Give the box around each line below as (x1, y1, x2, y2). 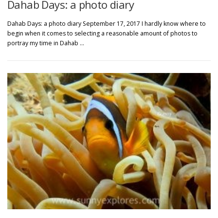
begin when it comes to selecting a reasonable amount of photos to (7, 29, 198, 37)
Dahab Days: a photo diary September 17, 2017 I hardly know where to (7, 19, 206, 28)
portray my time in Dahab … (7, 38, 84, 47)
